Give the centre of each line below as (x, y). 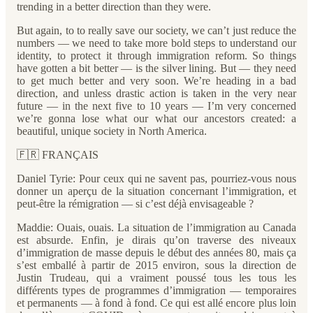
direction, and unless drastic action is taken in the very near (156, 93)
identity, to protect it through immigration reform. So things (156, 56)
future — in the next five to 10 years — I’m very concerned (156, 106)
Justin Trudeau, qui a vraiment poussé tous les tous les (156, 278)
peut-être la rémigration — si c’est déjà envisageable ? (135, 204)
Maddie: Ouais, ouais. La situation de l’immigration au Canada (156, 227)
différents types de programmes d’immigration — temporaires (156, 290)
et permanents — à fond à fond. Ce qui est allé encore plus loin (156, 303)
